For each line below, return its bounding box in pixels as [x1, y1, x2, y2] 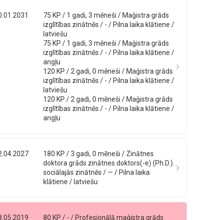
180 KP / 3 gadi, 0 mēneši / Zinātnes [43, 150, 154, 158]
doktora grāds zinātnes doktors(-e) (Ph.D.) [43, 159, 173, 167]
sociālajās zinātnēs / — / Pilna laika [43, 168, 150, 176]
